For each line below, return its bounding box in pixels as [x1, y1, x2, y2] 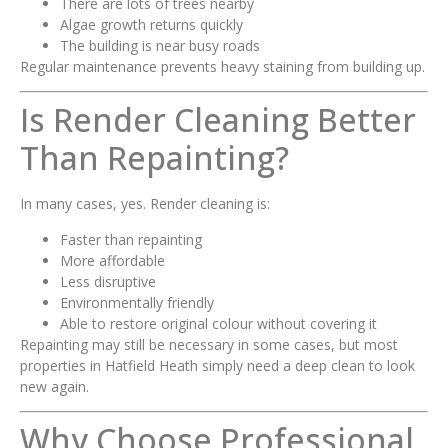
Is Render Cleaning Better [20, 98, 416, 142]
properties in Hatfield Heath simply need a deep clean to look [20, 355, 415, 375]
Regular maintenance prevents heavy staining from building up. [20, 57, 425, 77]
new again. [20, 376, 89, 396]
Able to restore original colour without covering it [60, 313, 377, 333]
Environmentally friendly [60, 292, 214, 312]
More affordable [60, 250, 165, 270]
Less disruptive [60, 271, 156, 291]
